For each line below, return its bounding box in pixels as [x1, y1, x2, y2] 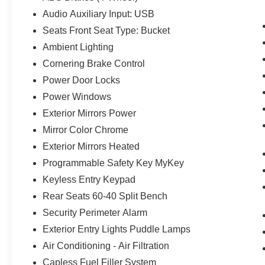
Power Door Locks [43, 75, 121, 85]
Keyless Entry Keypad [43, 174, 136, 185]
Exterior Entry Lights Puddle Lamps [43, 224, 191, 234]
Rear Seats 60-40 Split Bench [43, 190, 168, 201]
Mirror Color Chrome [43, 124, 129, 135]
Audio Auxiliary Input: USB [43, 8, 155, 19]
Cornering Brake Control [43, 58, 146, 69]
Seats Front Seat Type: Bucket [43, 25, 170, 35]
